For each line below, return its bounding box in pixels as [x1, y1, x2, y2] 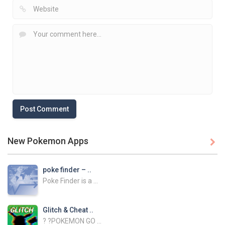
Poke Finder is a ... [43, 176, 98, 185]
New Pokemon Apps [8, 135, 88, 146]
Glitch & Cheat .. [43, 205, 93, 214]
